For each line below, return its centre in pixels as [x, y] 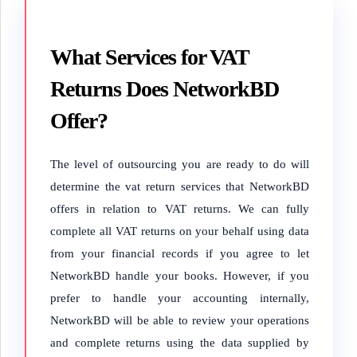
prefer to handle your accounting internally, [180, 298]
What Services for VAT [149, 57]
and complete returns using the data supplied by [180, 343]
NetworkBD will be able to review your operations [180, 320]
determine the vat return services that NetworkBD [180, 186]
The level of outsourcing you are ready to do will [180, 164]
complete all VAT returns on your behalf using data [180, 231]
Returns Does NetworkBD [165, 89]
